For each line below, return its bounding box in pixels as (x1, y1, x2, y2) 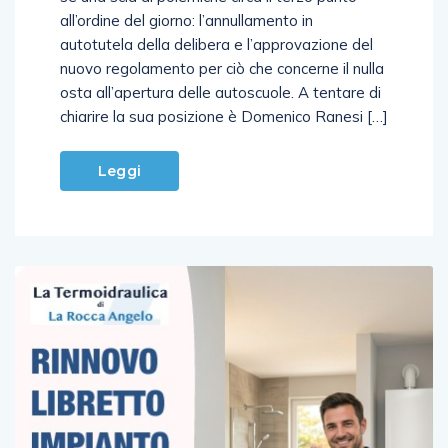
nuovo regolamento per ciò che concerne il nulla (60, 58, 384, 78)
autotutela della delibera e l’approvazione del (60, 34, 373, 54)
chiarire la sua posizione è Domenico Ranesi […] (60, 106, 388, 126)
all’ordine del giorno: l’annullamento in (60, 10, 313, 30)
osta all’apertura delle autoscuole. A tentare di (60, 82, 381, 102)
